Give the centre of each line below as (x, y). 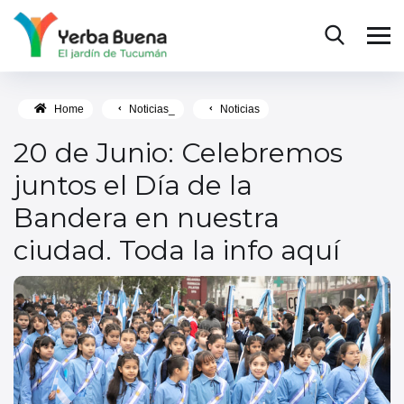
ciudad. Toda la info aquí (177, 250)
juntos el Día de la (133, 185)
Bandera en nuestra (147, 218)
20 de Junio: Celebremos (178, 153)
